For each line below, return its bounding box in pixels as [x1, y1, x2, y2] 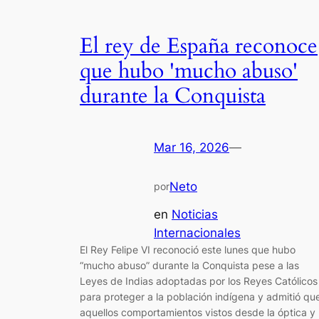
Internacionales [154, 225, 241, 240]
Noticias [172, 206, 218, 221]
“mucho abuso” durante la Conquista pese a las [80, 258, 299, 271]
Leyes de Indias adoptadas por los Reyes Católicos [80, 274, 318, 287]
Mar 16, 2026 [154, 140, 229, 155]
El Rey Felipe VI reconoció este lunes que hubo [80, 243, 296, 256]
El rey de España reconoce [80, 31, 318, 61]
